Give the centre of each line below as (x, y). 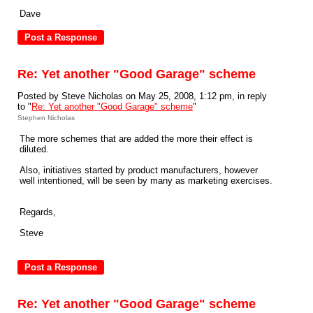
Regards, (38, 212)
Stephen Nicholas (46, 118)
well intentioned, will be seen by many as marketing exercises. (146, 181)
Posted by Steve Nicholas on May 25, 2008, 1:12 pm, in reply (142, 96)
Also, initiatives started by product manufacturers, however (139, 170)
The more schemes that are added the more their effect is (136, 139)
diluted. (34, 149)
